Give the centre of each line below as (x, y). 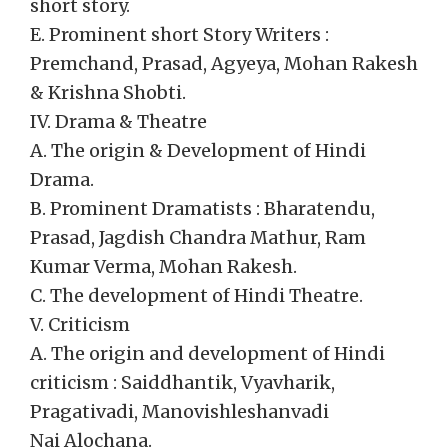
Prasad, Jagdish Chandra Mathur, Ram (198, 237)
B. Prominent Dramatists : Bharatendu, (202, 208)
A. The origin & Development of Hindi (198, 150)
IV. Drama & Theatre (118, 121)
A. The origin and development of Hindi (207, 353)
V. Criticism (80, 324)
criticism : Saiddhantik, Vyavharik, (182, 382)
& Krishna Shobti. (108, 92)
